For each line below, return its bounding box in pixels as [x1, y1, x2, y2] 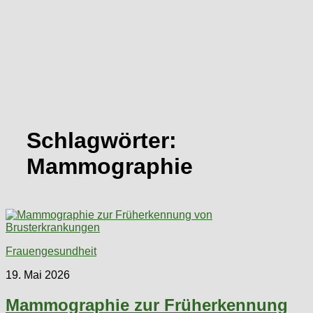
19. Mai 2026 [6, 268, 70, 281]
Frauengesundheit [6, 245, 96, 257]
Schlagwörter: [27, 128, 177, 154]
